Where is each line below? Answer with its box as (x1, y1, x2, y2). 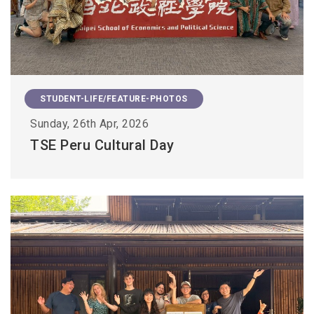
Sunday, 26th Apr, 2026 (30, 117, 149, 131)
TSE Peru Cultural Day (30, 137, 175, 154)
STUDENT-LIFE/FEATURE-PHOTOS (40, 94, 188, 104)
